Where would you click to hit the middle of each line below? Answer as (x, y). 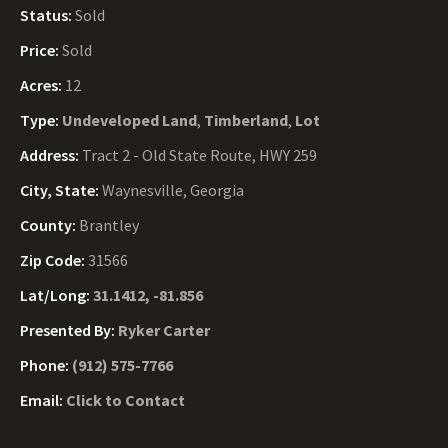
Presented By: (69, 330)
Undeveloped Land (129, 120)
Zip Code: (54, 260)
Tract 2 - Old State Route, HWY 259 (199, 155)
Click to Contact (125, 400)
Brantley (109, 225)
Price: (41, 50)
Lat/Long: (56, 295)
